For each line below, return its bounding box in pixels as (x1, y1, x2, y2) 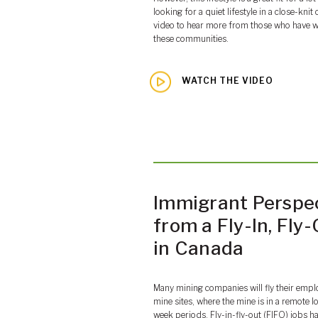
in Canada (153, 237, 244, 260)
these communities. (153, 33, 229, 44)
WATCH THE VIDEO (182, 75, 273, 86)
